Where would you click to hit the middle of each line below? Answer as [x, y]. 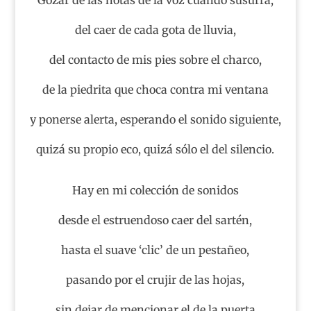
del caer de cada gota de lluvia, [155, 30]
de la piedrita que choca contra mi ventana [155, 89]
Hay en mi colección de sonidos [155, 190]
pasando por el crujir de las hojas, [155, 279]
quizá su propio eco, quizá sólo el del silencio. [155, 149]
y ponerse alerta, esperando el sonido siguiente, [155, 119]
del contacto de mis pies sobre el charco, [155, 59]
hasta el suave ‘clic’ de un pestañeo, [155, 250]
